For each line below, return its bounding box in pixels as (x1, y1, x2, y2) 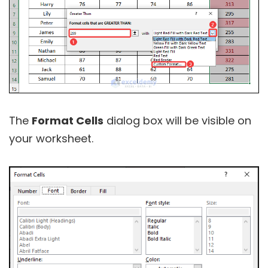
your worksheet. (9, 131, 93, 147)
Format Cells (32, 113, 103, 129)
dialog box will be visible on (103, 113, 251, 129)
